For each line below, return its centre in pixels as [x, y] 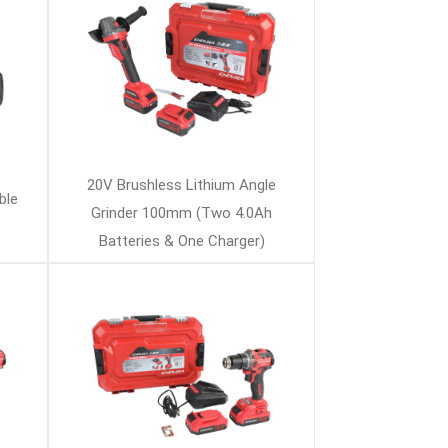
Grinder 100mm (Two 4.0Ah [182, 213]
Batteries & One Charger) [181, 241]
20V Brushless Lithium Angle [182, 185]
